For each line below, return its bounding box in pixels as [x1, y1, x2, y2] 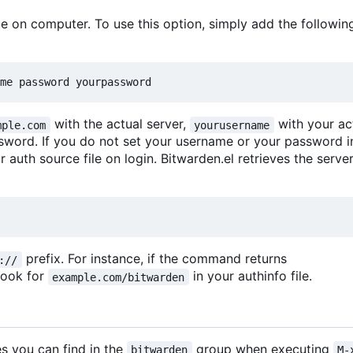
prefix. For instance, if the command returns [21, 251, 287, 267]
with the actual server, [50, 116, 190, 132]
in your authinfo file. [188, 268, 312, 284]
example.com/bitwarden [52, 270, 185, 284]
